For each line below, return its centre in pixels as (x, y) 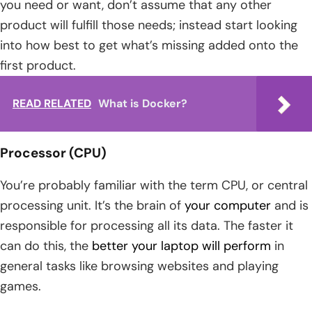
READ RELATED (52, 103)
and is (290, 205)
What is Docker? (143, 103)
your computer (228, 205)
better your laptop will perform (181, 245)
